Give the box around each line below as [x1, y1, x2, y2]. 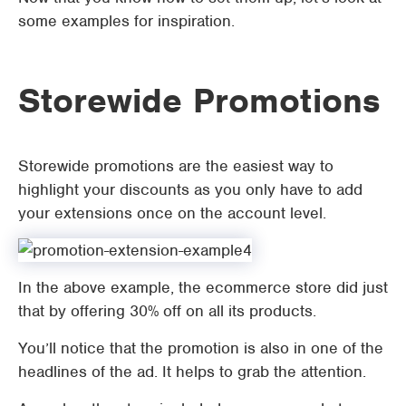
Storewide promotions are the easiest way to [18, 156, 333, 176]
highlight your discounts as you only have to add [18, 179, 362, 199]
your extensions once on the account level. [18, 203, 326, 223]
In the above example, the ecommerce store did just [18, 277, 388, 297]
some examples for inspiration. [18, 11, 235, 31]
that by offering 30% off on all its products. [18, 301, 316, 321]
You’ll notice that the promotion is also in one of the [18, 338, 383, 358]
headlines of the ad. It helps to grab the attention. [18, 362, 366, 382]
